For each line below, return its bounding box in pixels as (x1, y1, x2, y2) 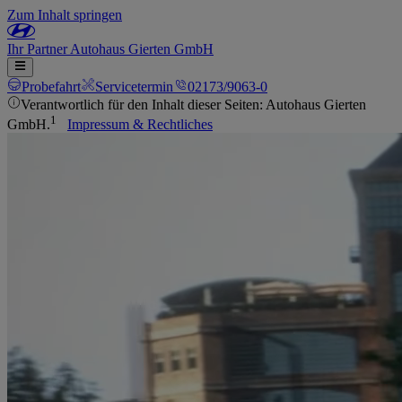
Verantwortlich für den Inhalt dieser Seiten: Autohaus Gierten (21, 97, 366, 112)
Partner (27, 41, 70, 57)
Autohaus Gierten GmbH (70, 41, 214, 57)
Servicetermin (95, 79, 173, 94)
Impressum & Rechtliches (67, 117, 213, 133)
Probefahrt (22, 79, 81, 94)
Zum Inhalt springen (7, 7, 122, 22)
